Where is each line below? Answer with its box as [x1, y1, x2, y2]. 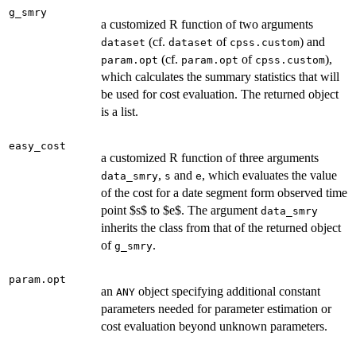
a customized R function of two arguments [101, 17, 313, 31]
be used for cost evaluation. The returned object [101, 87, 339, 101]
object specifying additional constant [135, 284, 320, 298]
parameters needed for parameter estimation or [101, 301, 331, 315]
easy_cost [9, 139, 66, 152]
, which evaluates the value [202, 168, 337, 182]
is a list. [101, 104, 138, 118]
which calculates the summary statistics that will [101, 69, 339, 83]
